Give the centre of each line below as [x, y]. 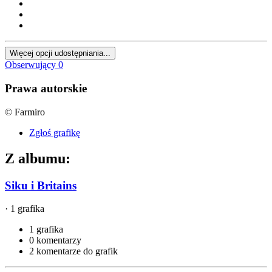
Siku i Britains [41, 185]
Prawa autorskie [46, 89]
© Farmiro [25, 112]
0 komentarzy [55, 240]
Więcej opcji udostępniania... [60, 53]
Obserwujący [30, 65]
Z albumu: [38, 158]
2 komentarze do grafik [73, 251]
